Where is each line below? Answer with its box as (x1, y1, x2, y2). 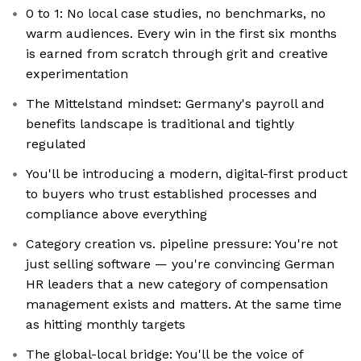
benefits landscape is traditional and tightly (26, 116, 294, 132)
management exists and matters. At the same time (26, 297, 342, 313)
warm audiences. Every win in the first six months (26, 26, 337, 42)
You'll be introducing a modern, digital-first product (26, 166, 347, 182)
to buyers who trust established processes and (26, 186, 317, 202)
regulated (26, 136, 86, 152)
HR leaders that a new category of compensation (26, 276, 328, 293)
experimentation (26, 66, 128, 82)
